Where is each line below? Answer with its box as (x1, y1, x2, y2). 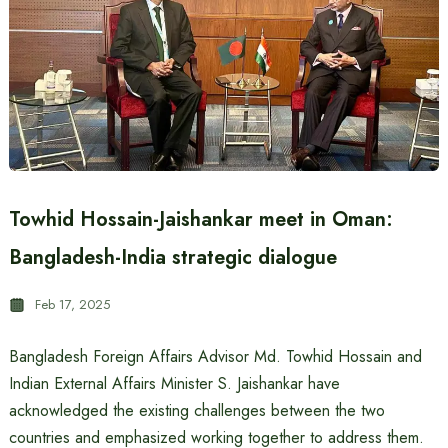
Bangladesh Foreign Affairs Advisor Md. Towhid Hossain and (8, 345, 422, 368)
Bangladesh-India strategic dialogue (8, 243, 337, 272)
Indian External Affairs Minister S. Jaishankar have (8, 372, 340, 395)
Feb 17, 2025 (34, 295, 110, 314)
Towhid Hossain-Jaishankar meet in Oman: (8, 205, 393, 234)
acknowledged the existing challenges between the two (8, 399, 385, 422)
